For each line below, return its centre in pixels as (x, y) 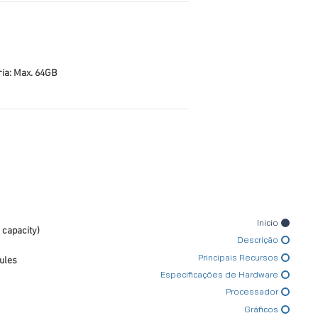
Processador (252, 292)
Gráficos (261, 309)
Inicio (268, 223)
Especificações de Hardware (219, 275)
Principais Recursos (238, 257)
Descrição (258, 240)
